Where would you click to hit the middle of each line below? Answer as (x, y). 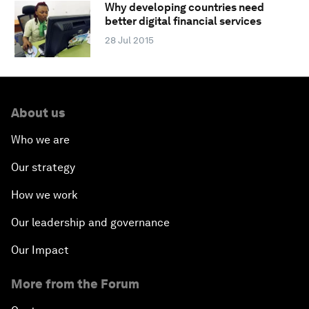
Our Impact (40, 250)
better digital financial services (183, 21)
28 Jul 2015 (129, 40)
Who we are (40, 139)
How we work (44, 195)
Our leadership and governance (90, 222)
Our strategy (43, 167)
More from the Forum (75, 283)
